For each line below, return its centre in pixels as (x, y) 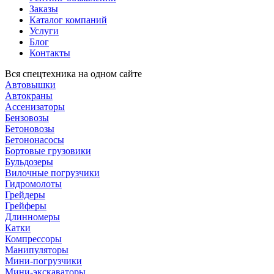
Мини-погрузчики (43, 261)
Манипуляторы (37, 250)
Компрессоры (33, 239)
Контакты (50, 53)
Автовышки (30, 84)
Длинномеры (32, 217)
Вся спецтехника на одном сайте (73, 73)
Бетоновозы (30, 128)
